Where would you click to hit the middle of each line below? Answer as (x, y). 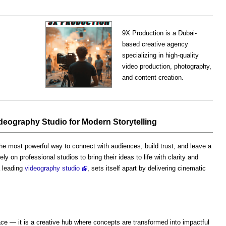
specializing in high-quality (160, 55)
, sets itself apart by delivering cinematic (147, 168)
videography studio (52, 168)
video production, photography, (167, 66)
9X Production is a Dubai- (159, 33)
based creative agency (155, 44)
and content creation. (153, 77)
